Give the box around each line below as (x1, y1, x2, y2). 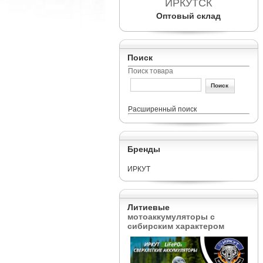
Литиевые (127, 203, 170, 212)
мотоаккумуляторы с (127, 212, 215, 221)
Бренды (127, 144, 160, 154)
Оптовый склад (156, 11, 221, 21)
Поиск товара (127, 67, 173, 75)
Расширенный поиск (127, 105, 197, 113)
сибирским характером (127, 221, 224, 231)
